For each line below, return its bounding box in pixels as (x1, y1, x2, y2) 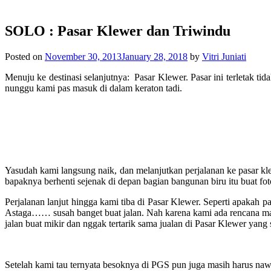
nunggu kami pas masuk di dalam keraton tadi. (5, 82, 182, 93)
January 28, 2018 (122, 51, 188, 62)
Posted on (5, 51, 45, 62)
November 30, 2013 (45, 51, 122, 62)
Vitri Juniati (202, 51, 246, 62)
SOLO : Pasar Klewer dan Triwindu (5, 22, 230, 39)
